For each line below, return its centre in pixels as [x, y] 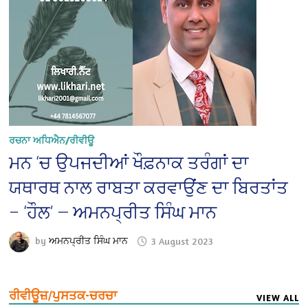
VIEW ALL [277, 298]
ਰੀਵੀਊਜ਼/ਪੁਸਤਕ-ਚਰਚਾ [63, 296]
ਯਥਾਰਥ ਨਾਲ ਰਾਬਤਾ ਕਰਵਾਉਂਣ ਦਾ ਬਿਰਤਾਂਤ [149, 188]
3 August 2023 [183, 241]
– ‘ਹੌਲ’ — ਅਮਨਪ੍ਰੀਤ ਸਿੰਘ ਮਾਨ [113, 213]
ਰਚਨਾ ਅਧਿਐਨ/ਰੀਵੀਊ [52, 140]
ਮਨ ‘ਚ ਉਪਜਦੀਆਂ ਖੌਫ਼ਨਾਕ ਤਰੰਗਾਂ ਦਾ [129, 163]
